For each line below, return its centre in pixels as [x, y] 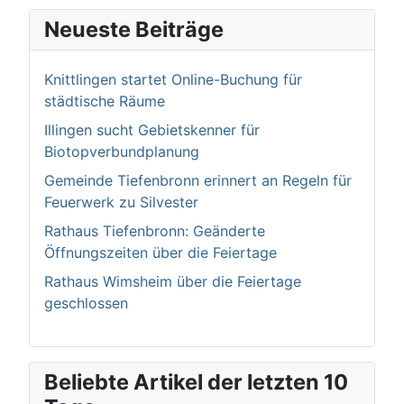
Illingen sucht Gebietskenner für [152, 130]
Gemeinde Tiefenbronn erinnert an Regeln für [198, 181]
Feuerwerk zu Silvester [121, 202]
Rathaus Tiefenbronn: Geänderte [155, 231]
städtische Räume [105, 101]
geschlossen [86, 303]
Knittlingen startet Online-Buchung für [173, 80]
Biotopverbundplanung [122, 152]
